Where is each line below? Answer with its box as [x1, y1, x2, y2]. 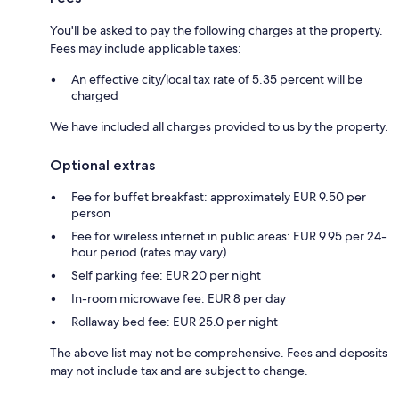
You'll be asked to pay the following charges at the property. [50, 21, 383, 38]
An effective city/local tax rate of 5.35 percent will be [71, 70, 362, 87]
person [71, 204, 110, 221]
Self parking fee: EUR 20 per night [71, 266, 261, 283]
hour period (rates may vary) [71, 243, 226, 260]
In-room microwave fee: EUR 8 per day [71, 289, 286, 306]
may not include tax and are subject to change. [50, 362, 308, 379]
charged [71, 86, 118, 103]
